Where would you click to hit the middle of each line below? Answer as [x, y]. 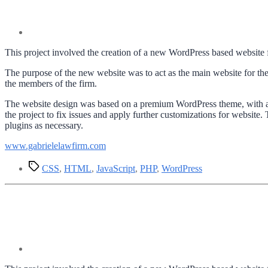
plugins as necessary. [44, 125]
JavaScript [116, 168]
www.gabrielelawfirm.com [55, 145]
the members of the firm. [51, 83]
